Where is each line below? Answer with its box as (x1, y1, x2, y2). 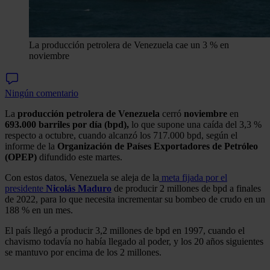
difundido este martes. (37, 151, 122, 162)
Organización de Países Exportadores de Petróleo (57, 140, 258, 151)
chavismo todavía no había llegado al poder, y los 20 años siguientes (5, 236, 263, 246)
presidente (5, 183, 46, 193)
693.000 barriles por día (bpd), (5, 119, 129, 130)
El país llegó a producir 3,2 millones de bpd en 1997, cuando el (5, 225, 245, 236)
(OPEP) (5, 151, 37, 162)
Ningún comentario (5, 87, 78, 98)
